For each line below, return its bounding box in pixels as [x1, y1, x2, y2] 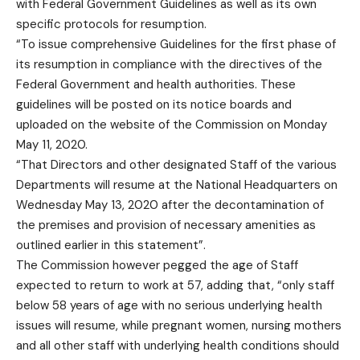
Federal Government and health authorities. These [16, 76, 296, 93]
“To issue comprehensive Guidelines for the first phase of [16, 36, 336, 53]
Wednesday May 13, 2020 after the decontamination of [16, 197, 324, 214]
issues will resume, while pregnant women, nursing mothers [16, 317, 342, 334]
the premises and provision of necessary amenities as [16, 217, 316, 234]
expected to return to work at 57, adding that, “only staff [16, 277, 334, 294]
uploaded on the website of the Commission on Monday [16, 117, 327, 133]
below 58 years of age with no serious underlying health [16, 297, 322, 314]
